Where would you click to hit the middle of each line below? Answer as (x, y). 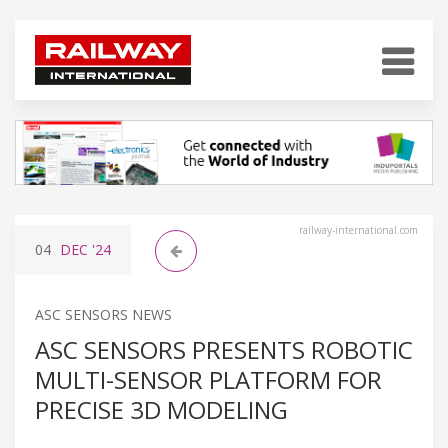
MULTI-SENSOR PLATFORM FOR (208, 379)
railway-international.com (358, 229)
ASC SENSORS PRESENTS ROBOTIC (224, 349)
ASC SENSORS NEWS (103, 314)
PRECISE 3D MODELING (161, 409)
